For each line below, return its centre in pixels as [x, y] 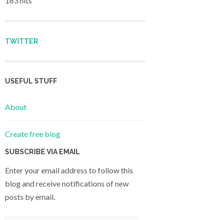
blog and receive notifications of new [67, 184]
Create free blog [33, 134]
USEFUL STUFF [31, 81]
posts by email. [30, 197]
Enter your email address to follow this [69, 170]
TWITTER [22, 41]
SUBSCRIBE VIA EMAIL [42, 152]
